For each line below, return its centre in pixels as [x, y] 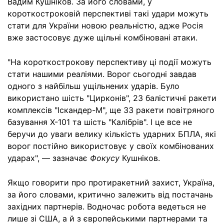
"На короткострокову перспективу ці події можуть [109, 62]
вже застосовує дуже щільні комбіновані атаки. [102, 37]
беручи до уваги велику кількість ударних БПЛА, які [112, 134]
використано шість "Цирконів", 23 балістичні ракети [112, 98]
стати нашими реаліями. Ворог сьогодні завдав [102, 74]
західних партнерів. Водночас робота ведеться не [107, 206]
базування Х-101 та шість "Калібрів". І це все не [100, 122]
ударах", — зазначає [49, 158]
